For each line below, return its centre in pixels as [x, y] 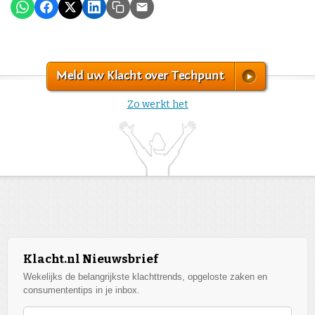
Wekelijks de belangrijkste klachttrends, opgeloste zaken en [145, 277]
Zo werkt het [157, 104]
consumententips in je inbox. [82, 290]
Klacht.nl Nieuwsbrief [91, 259]
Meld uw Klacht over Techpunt [140, 75]
